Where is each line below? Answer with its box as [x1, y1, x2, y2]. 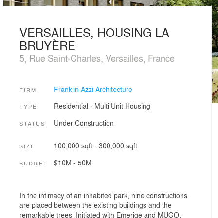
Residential [54, 101, 88, 111]
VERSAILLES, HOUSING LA [19, 23, 169, 40]
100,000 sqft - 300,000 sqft [54, 141, 137, 151]
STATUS [19, 119, 45, 127]
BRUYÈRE [19, 36, 75, 54]
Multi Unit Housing [94, 101, 150, 111]
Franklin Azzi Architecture [54, 84, 132, 94]
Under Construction [54, 117, 114, 127]
